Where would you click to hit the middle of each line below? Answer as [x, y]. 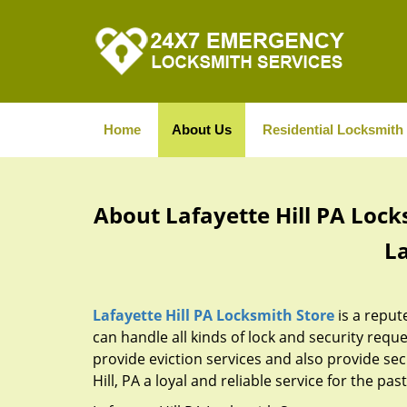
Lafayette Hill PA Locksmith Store [213, 315]
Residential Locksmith [333, 129]
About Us [201, 129]
